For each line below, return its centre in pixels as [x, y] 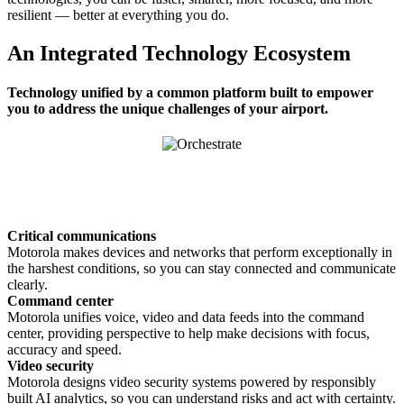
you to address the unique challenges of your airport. [168, 109]
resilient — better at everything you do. [118, 14]
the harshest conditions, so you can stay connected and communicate [202, 269]
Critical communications [82, 236]
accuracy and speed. [64, 350]
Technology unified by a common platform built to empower [190, 93]
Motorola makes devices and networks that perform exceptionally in [200, 252]
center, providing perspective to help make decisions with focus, [188, 334]
